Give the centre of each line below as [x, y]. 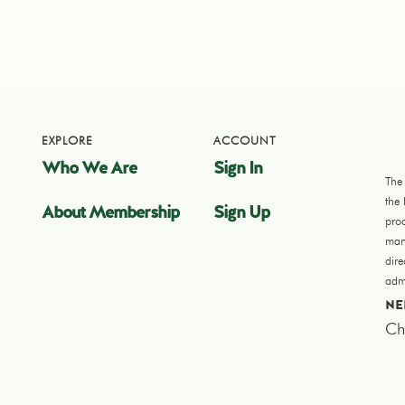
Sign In [238, 167]
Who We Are [89, 167]
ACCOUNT [245, 140]
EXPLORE [68, 140]
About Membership [110, 212]
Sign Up [241, 212]
